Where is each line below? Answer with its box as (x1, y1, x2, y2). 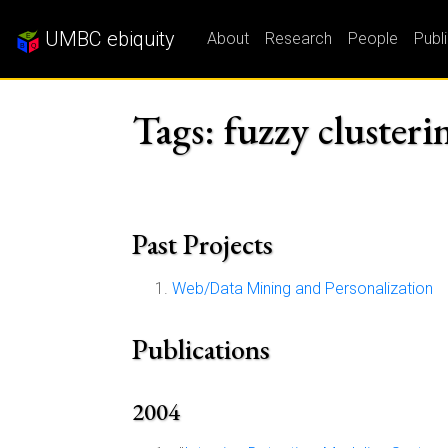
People (348, 29, 398, 48)
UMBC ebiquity (40, 27, 175, 51)
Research (265, 29, 332, 48)
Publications (132, 331, 270, 367)
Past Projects (132, 226, 273, 262)
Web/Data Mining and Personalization (172, 279, 433, 298)
